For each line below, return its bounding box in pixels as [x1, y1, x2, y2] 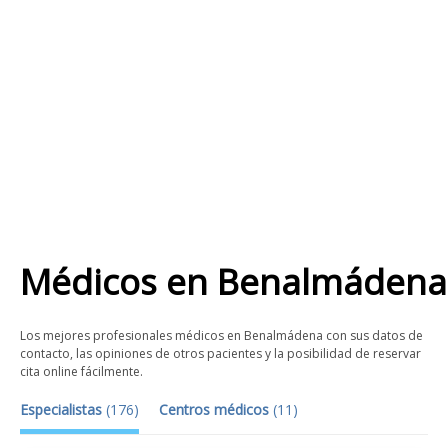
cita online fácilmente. [20, 363, 143, 380]
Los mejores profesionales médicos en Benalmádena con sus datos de [20, 327, 423, 344]
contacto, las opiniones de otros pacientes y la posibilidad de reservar [20, 345, 421, 362]
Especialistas [20, 400, 106, 419]
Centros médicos [159, 400, 273, 419]
